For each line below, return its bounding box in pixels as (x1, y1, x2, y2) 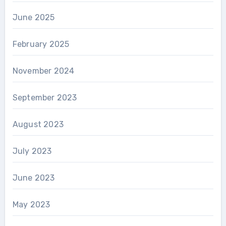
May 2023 (12, 199, 50, 209)
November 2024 (12, 66, 75, 76)
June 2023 (12, 173, 55, 183)
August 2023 (12, 119, 64, 129)
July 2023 (12, 146, 52, 156)
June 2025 (12, 12, 55, 22)
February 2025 (12, 39, 70, 49)
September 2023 (12, 92, 77, 102)
